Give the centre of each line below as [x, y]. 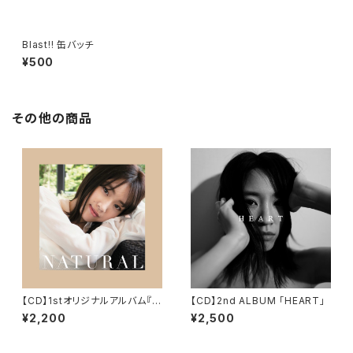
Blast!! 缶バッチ [58, 45]
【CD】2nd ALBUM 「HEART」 [258, 301]
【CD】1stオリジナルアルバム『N [91, 301]
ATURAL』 [46, 312]
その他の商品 [53, 118]
